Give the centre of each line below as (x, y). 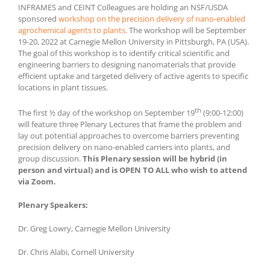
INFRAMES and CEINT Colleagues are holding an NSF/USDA (123, 7)
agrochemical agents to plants (72, 30)
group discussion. (50, 159)
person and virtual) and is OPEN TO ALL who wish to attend (133, 170)
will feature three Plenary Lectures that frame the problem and (130, 124)
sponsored (38, 18)
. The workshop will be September (186, 30)
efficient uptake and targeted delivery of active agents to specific (133, 76)
